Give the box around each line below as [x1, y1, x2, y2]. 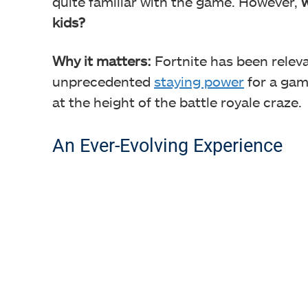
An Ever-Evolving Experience [52, 135, 283, 157]
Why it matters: [52, 52, 151, 69]
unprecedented [52, 73, 154, 89]
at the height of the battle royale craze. [52, 93, 302, 110]
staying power [154, 73, 244, 89]
